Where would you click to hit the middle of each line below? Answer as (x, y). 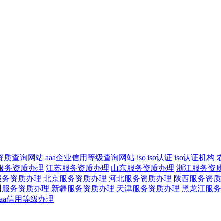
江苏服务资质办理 (77, 168)
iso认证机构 (194, 157)
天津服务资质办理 (148, 188)
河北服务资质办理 (140, 178)
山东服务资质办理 (143, 168)
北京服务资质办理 (75, 178)
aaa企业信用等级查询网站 (90, 157)
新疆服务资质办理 (83, 188)
